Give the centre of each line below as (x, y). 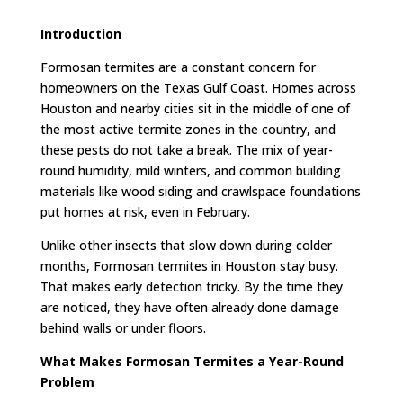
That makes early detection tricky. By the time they (191, 286)
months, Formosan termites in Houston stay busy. (189, 265)
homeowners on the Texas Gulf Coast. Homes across (198, 87)
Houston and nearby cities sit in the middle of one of (195, 108)
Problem (67, 381)
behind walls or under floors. (123, 327)
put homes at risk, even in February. (145, 211)
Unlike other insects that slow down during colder (186, 245)
